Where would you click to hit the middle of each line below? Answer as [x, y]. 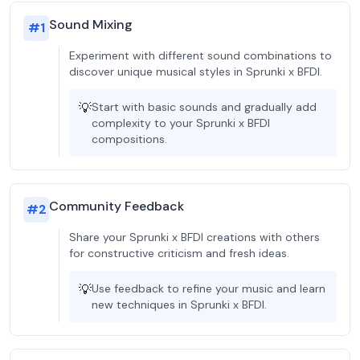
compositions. [129, 139]
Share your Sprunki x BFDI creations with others [194, 237]
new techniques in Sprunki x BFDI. [179, 305]
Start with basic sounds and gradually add [204, 107]
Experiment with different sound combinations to [200, 55]
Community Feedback [117, 206]
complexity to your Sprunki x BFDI [181, 123]
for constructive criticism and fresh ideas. [179, 253]
